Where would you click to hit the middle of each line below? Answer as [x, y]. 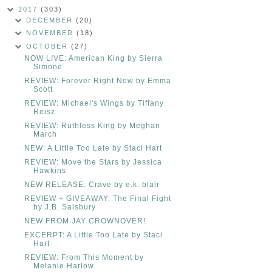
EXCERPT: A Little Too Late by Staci [93, 235]
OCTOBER [49, 46]
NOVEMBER [52, 33]
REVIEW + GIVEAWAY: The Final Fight [97, 198]
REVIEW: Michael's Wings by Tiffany [94, 103]
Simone [48, 66]
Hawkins [49, 170]
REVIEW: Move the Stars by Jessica [93, 162]
